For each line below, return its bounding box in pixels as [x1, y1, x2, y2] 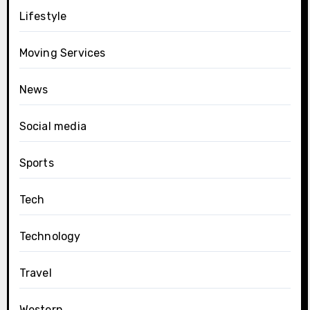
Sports [19, 156, 54, 170]
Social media [19, 119, 86, 133]
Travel [19, 266, 52, 280]
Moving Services [19, 46, 106, 60]
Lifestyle [19, 9, 67, 23]
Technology [19, 229, 81, 243]
